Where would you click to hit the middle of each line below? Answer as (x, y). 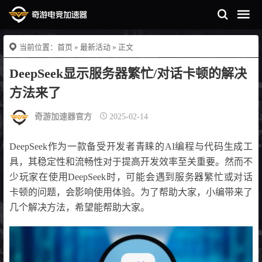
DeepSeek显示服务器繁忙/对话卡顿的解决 (128, 73)
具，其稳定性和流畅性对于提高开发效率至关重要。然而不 (131, 161)
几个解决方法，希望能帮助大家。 (80, 207)
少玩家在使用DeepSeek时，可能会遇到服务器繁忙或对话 (131, 177)
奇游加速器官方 (63, 117)
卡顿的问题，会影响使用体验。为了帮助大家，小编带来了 (131, 192)
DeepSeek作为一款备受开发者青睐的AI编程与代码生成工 (131, 146)
